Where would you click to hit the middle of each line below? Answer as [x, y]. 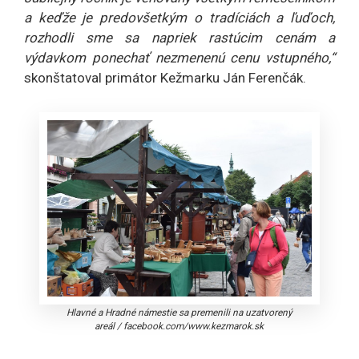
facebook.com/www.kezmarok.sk [194, 326]
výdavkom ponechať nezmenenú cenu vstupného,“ [179, 58]
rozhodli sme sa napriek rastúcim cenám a [179, 38]
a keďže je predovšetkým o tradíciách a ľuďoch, [179, 18]
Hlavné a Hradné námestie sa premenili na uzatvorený [179, 313]
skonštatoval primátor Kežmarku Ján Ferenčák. [165, 78]
